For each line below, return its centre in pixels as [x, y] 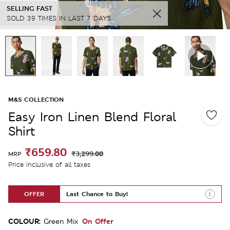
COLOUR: [24, 221]
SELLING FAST [30, 8]
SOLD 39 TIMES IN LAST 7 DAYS [59, 18]
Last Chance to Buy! [97, 194]
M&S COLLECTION [36, 99]
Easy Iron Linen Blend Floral [92, 117]
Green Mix [61, 221]
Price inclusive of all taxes [49, 164]
